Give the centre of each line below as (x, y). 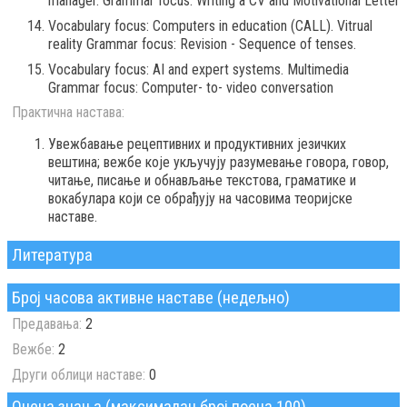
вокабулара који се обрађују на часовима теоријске (200, 199)
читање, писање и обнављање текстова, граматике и (202, 181)
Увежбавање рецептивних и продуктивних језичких (197, 144)
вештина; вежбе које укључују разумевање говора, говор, (218, 163)
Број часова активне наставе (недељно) (151, 298)
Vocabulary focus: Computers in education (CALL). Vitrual (210, 26)
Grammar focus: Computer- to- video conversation (191, 88)
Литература (52, 255)
